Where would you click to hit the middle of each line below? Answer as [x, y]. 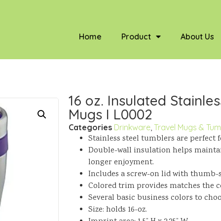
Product [136, 37]
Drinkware [132, 127]
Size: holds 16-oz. [118, 210]
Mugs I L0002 [110, 114]
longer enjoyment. [121, 163]
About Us [198, 37]
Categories [90, 127]
